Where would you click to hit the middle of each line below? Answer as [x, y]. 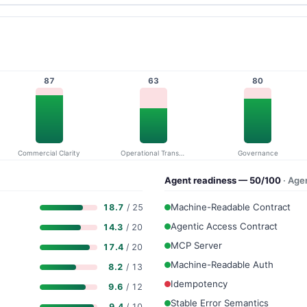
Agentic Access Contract [224, 226]
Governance [258, 153]
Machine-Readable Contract [231, 207]
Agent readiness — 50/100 [224, 180]
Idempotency [199, 283]
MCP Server [196, 246]
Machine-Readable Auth [222, 265]
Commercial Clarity [49, 153]
